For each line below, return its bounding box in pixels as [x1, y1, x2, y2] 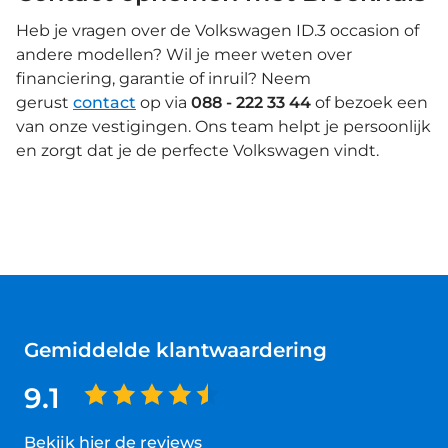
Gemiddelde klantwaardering [24, 337, 327, 362]
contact [73, 92, 136, 112]
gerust [16, 92, 73, 112]
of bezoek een [311, 92, 428, 112]
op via [136, 92, 191, 112]
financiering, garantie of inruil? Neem [16, 68, 311, 88]
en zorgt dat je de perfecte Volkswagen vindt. [16, 140, 379, 160]
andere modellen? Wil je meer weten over [16, 44, 352, 64]
